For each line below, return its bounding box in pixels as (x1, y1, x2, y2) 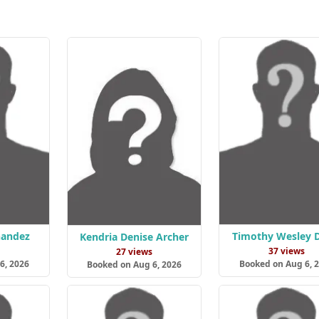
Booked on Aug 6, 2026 (86, 258, 182, 271)
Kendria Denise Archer (79, 230, 189, 244)
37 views (268, 244, 305, 257)
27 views (115, 246, 152, 258)
